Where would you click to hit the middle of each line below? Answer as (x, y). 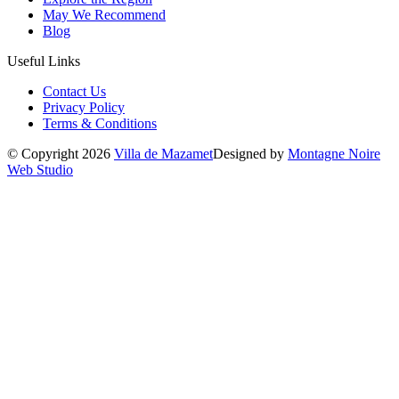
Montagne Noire (334, 153)
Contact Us (74, 91)
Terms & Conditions (100, 123)
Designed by (250, 153)
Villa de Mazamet (163, 153)
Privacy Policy (84, 107)
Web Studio (40, 169)
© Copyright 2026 (61, 153)
